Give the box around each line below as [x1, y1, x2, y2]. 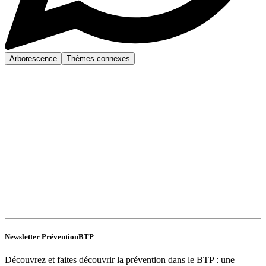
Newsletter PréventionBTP [5, 232, 94, 241]
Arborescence [9, 53, 57, 63]
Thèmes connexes [66, 53, 130, 63]
